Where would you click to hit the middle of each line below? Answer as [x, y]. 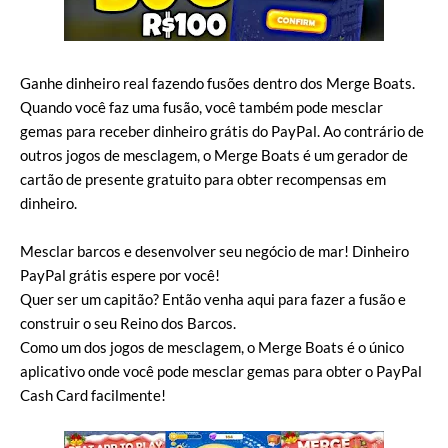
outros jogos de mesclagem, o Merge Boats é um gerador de [214, 155]
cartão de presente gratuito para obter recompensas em [203, 179]
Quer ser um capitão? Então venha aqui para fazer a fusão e [213, 299]
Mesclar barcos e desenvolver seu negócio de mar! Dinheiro [214, 251]
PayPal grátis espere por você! [120, 275]
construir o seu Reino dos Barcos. [128, 323]
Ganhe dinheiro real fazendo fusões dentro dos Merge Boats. [217, 83]
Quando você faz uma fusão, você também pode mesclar [201, 107]
